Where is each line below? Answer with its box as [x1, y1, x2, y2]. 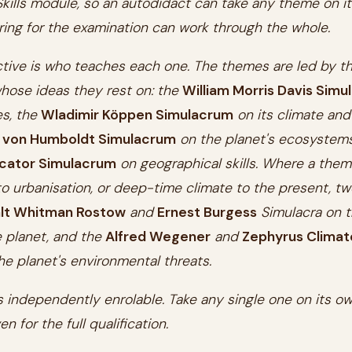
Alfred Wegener [105, 228, 211, 245]
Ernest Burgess [157, 203, 257, 221]
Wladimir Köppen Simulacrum [41, 106, 233, 123]
